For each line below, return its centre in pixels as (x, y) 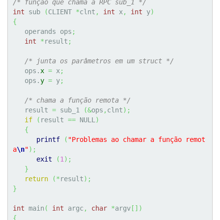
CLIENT (62, 12)
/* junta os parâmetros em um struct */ (99, 61)
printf (48, 140)
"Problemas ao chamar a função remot (137, 140)
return (36, 179)
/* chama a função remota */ (78, 100)
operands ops (48, 32)
